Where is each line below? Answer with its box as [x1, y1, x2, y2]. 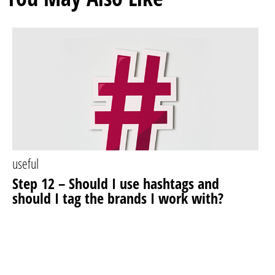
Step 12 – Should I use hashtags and [12, 173, 219, 193]
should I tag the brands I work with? [12, 188, 223, 208]
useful [12, 154, 39, 172]
